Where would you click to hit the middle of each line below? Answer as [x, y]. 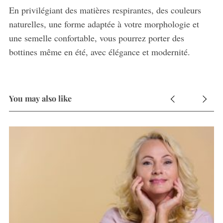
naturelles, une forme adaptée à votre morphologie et [104, 24]
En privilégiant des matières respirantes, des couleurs [105, 10]
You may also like [40, 98]
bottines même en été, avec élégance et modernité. [99, 52]
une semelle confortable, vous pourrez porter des [96, 38]
